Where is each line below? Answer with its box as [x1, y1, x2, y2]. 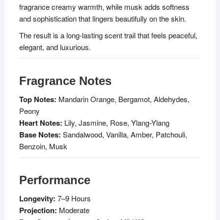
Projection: [19, 205, 57, 216]
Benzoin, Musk [19, 141, 67, 152]
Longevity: [19, 193, 55, 204]
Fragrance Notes [19, 74, 111, 88]
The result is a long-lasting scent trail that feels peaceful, [19, 30, 197, 41]
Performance [19, 173, 90, 187]
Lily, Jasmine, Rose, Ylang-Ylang [62, 117, 169, 128]
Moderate [56, 205, 89, 216]
